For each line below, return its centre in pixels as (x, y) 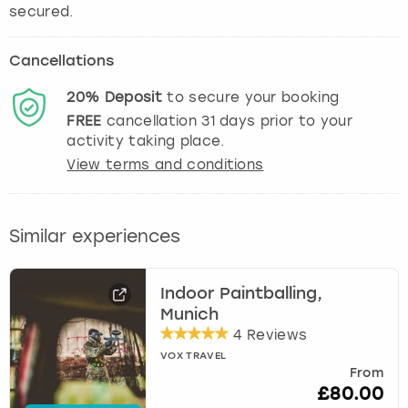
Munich (190, 315)
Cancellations (61, 61)
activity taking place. (146, 141)
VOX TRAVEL (194, 356)
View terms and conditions (165, 164)
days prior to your (283, 121)
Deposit (133, 97)
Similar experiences (95, 236)
